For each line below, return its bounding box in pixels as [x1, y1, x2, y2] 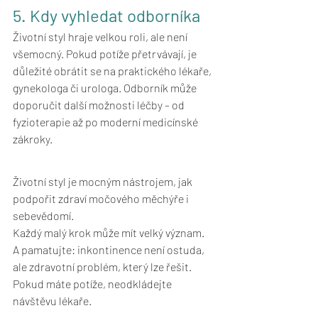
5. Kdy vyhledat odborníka [13, 5, 204, 26]
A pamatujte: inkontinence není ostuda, [13, 243, 207, 257]
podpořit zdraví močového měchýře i [13, 192, 191, 206]
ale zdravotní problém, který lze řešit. [13, 260, 194, 274]
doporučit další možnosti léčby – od [13, 98, 187, 112]
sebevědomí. [13, 209, 74, 223]
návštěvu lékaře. [13, 294, 94, 308]
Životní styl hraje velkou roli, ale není [13, 30, 190, 44]
